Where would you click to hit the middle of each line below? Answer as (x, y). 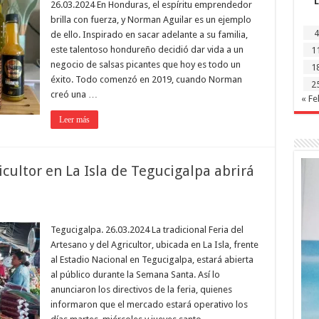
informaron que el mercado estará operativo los (149, 304)
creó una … (74, 94)
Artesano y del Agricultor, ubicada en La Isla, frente (154, 245)
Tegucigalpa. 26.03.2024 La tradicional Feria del (147, 230)
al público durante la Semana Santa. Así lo (135, 274)
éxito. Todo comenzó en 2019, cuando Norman (146, 79)
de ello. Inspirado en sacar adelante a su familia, (149, 35)
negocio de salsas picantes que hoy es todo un (145, 64)
